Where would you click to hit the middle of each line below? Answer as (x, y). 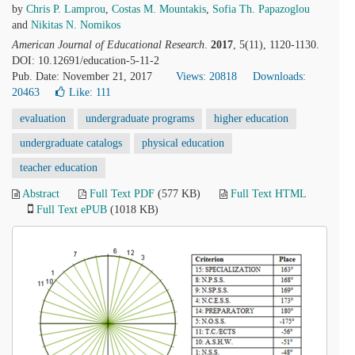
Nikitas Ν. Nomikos (76, 25)
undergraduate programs (140, 118)
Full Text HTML (268, 194)
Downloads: (279, 76)
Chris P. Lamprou (66, 9)
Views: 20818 (206, 76)
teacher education (59, 168)
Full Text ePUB (72, 210)
